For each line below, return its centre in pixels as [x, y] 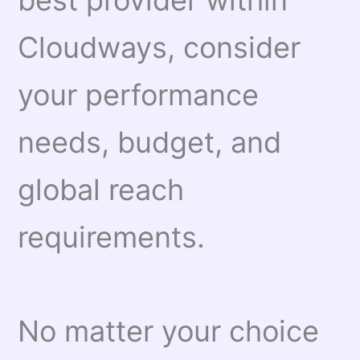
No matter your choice [169, 331]
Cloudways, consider [160, 48]
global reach [101, 190]
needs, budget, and [150, 143]
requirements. [112, 237]
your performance [139, 95]
